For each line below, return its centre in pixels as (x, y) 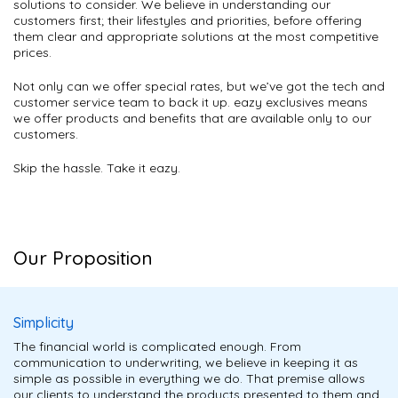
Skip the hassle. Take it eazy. (97, 168)
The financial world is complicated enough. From (157, 346)
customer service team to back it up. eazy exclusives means (191, 102)
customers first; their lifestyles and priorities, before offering (187, 20)
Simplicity (44, 322)
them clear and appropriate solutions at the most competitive (196, 36)
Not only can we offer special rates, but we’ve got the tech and (199, 86)
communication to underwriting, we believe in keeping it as (186, 362)
